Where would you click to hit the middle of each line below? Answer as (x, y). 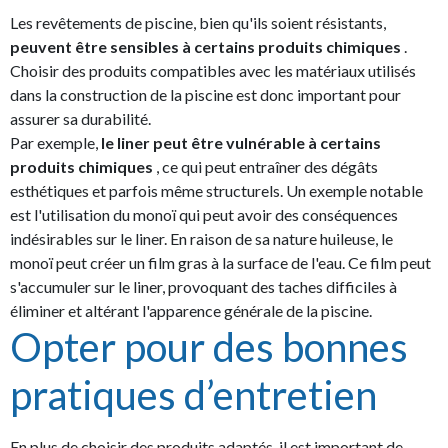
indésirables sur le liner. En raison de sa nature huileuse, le (201, 238)
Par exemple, (55, 142)
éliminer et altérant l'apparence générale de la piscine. (191, 310)
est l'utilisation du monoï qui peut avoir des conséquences (204, 214)
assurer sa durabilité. (80, 118)
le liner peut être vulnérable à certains (241, 142)
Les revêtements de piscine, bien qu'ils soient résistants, (198, 22)
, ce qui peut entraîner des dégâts (267, 166)
